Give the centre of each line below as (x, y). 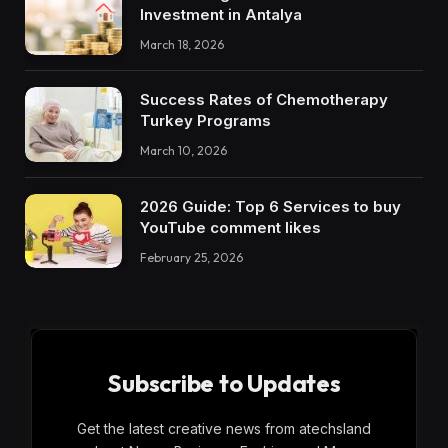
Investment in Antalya (221, 14)
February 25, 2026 (191, 257)
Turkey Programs (205, 121)
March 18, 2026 (182, 44)
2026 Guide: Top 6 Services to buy (270, 206)
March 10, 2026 (183, 151)
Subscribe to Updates (224, 383)
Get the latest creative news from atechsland (224, 429)
